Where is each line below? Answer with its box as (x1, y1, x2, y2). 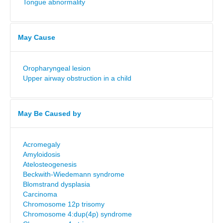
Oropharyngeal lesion (23, 64, 91, 72)
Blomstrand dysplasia (23, 180, 90, 188)
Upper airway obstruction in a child (23, 74, 131, 82)
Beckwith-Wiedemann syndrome (23, 170, 124, 178)
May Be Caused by (18, 110, 81, 117)
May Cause (18, 33, 55, 41)
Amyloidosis (23, 150, 60, 158)
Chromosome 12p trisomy (23, 200, 105, 208)
